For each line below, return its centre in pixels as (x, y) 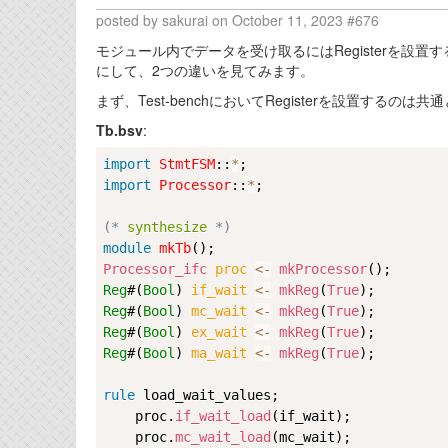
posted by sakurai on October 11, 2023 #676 (237, 20)
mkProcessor (323, 269)
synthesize (167, 227)
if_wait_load (223, 416)
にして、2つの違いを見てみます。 (205, 70)
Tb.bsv (119, 130)
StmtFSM (187, 164)
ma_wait (223, 353)
